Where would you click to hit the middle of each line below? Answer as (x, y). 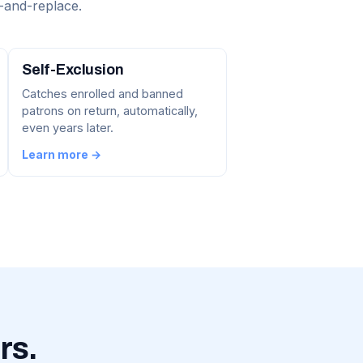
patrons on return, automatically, (110, 111)
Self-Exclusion (73, 70)
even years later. (68, 128)
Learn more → (62, 155)
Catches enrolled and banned (102, 94)
